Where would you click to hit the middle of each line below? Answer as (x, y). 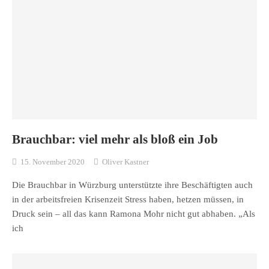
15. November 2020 (53, 162)
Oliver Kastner (125, 162)
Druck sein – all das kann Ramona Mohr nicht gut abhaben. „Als (134, 214)
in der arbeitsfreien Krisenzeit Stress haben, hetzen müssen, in (128, 200)
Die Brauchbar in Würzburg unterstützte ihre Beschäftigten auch (132, 185)
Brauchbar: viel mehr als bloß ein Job (115, 139)
